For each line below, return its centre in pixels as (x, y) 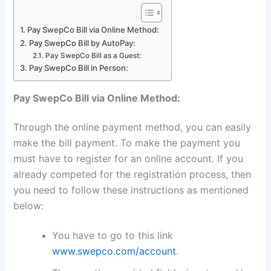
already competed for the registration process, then (132, 174)
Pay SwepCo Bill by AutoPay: (83, 43)
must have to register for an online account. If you (129, 158)
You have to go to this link (113, 235)
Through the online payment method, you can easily (132, 127)
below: (29, 205)
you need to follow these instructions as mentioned (131, 190)
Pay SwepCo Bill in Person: (79, 68)
